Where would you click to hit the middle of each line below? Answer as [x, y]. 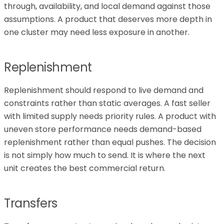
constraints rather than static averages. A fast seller [107, 103]
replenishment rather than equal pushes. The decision [110, 142]
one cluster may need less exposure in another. [97, 32]
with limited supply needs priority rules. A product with [110, 116]
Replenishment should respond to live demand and [104, 90]
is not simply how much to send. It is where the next [105, 155]
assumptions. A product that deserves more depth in [108, 19]
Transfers [31, 203]
